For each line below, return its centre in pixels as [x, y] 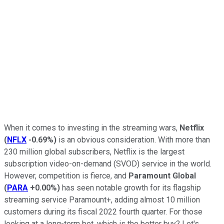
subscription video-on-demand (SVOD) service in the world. [108, 163]
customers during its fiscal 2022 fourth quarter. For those [103, 211]
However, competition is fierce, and [66, 175]
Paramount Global [162, 175]
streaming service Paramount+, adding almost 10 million [102, 199]
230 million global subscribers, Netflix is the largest [94, 151]
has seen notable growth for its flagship [130, 187]
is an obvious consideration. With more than [133, 139]
